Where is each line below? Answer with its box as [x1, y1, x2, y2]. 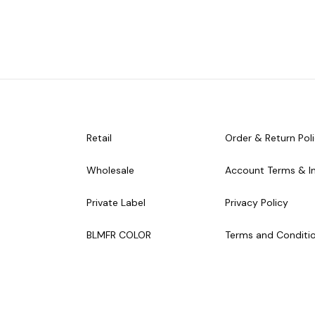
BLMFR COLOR [86, 229, 151, 242]
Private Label [86, 196, 146, 210]
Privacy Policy [224, 196, 288, 210]
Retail [86, 131, 112, 145]
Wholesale [86, 164, 134, 177]
